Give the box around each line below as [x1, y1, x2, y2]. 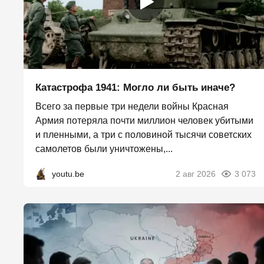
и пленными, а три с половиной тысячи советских [35, 130, 252, 140]
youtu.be [52, 169, 84, 179]
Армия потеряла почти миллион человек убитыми [35, 115, 253, 126]
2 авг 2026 [176, 169, 216, 179]
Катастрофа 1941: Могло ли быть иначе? [35, 82, 235, 94]
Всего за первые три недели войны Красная [35, 101, 229, 112]
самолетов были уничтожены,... [35, 144, 173, 154]
